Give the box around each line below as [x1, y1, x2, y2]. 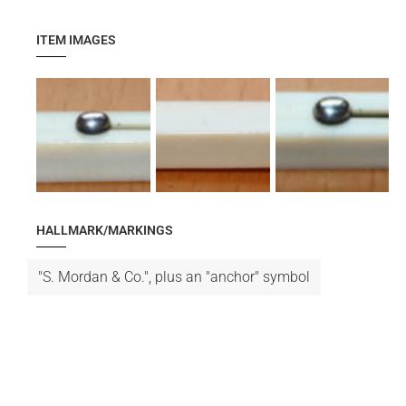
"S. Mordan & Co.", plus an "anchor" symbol [38, 267, 310, 285]
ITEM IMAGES [36, 33, 116, 47]
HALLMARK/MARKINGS [36, 222, 173, 237]
